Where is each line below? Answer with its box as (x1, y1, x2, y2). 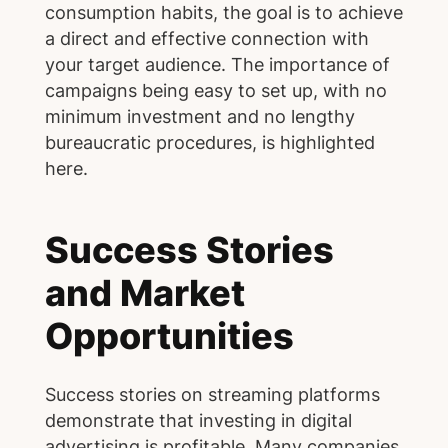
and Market (44, 271, 245, 316)
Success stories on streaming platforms (44, 383, 380, 405)
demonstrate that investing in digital (44, 409, 352, 431)
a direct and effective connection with (44, 27, 369, 49)
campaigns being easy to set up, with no (44, 79, 387, 101)
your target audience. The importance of (44, 53, 390, 75)
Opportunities (44, 314, 294, 359)
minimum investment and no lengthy (44, 105, 355, 127)
